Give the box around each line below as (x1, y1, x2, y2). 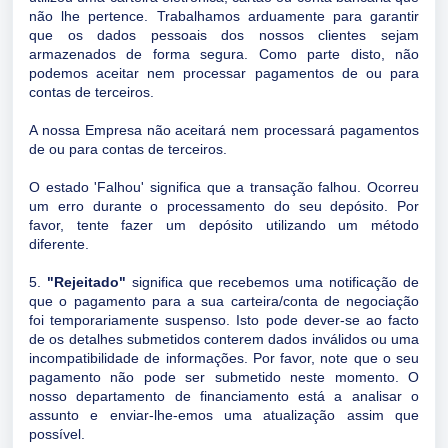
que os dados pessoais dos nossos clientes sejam (29, 27, 419, 43)
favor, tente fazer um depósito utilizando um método (29, 217, 419, 233)
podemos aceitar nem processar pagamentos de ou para (29, 65, 419, 81)
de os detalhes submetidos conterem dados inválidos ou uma (29, 331, 419, 347)
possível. (29, 426, 89, 442)
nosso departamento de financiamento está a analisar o (29, 388, 419, 404)
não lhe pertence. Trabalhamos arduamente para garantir (29, 8, 419, 24)
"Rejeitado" (46, 274, 126, 290)
